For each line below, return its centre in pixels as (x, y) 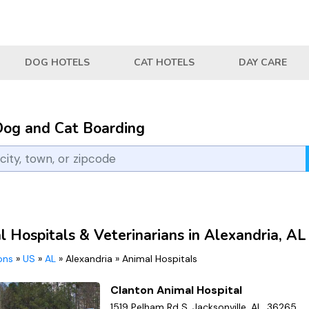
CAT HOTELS (164, 62)
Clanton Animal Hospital (177, 290)
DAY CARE (263, 62)
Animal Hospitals (160, 258)
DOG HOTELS (57, 62)
